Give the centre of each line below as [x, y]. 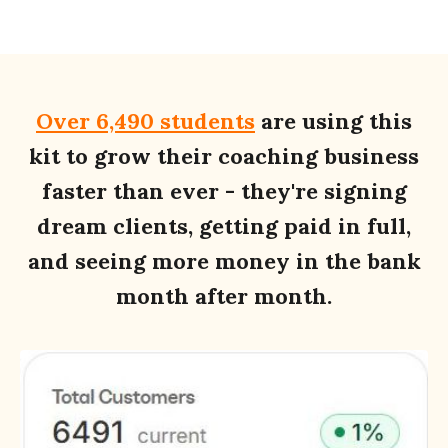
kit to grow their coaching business [224, 155]
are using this [333, 120]
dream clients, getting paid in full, [224, 225]
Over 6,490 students [145, 120]
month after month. [224, 295]
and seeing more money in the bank [224, 260]
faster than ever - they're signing [224, 190]
